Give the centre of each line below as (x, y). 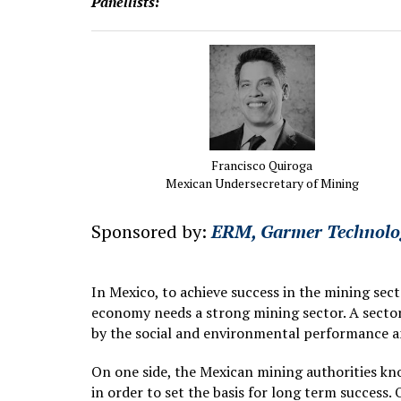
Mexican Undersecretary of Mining (262, 183)
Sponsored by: (151, 232)
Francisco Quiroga (262, 166)
